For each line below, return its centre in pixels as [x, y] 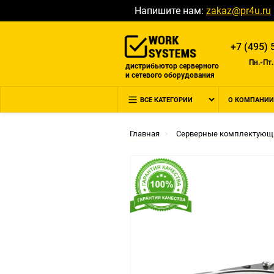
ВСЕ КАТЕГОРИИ [166, 100]
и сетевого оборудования [170, 75]
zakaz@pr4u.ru [239, 11]
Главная [145, 134]
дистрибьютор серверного [172, 66]
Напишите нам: [170, 11]
